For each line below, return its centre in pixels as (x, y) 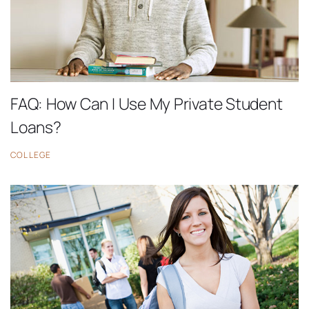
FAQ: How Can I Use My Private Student (147, 104)
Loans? (36, 127)
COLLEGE (31, 154)
